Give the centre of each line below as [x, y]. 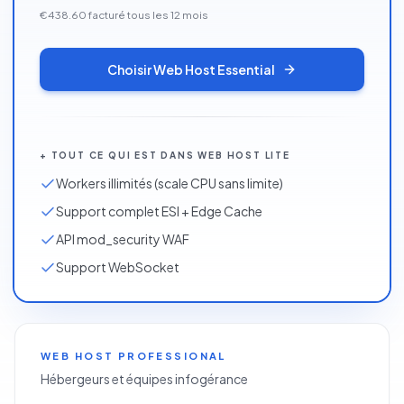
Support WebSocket [118, 267]
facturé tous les [129, 15]
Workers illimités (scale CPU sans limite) [170, 184]
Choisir [129, 70]
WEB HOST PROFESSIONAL [133, 356]
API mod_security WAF [123, 239]
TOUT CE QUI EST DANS [123, 156]
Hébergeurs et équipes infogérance [144, 379]
